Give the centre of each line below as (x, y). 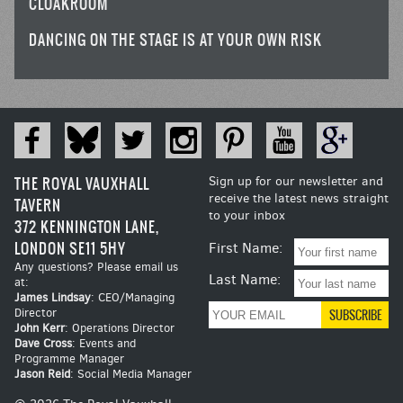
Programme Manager (69, 359)
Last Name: (245, 280)
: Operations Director (120, 328)
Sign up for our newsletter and (296, 182)
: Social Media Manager (131, 374)
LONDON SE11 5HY (70, 249)
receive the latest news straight (299, 199)
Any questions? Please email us (96, 267)
